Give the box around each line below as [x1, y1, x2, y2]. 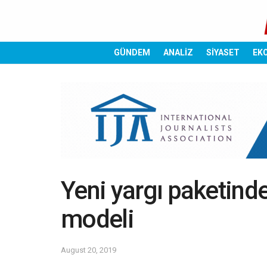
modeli [61, 204, 133, 234]
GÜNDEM [114, 48, 150, 57]
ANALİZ [163, 48, 193, 57]
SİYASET [206, 48, 240, 57]
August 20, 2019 [61, 246, 116, 255]
